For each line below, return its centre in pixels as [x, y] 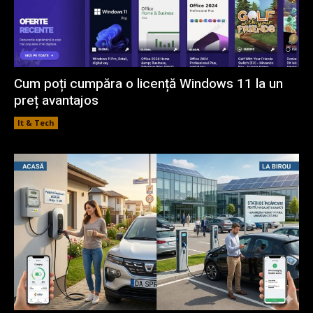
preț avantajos [56, 100]
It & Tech [36, 122]
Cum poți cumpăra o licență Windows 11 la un [148, 83]
